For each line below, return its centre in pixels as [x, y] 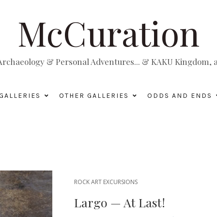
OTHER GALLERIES [94, 96]
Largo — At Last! [119, 202]
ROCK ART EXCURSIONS [106, 182]
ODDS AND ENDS [179, 96]
